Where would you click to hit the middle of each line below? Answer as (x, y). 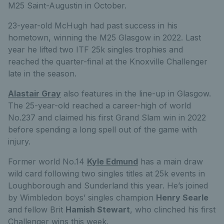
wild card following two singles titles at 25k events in (106, 174)
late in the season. (42, 74)
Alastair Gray (34, 94)
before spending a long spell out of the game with (102, 130)
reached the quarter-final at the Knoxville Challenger (108, 62)
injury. (19, 142)
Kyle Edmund (112, 162)
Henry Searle (182, 198)
